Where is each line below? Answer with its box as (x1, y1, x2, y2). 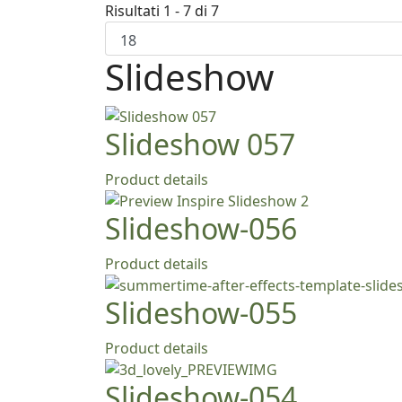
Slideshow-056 (105, 209, 297, 248)
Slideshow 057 (105, 125, 295, 163)
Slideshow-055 (105, 293, 297, 332)
